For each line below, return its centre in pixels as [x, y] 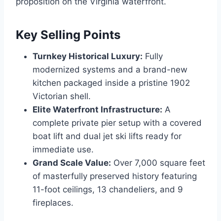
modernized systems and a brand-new [110, 70]
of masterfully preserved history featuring [115, 176]
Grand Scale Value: [72, 163]
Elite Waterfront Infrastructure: [97, 110]
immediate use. [63, 150]
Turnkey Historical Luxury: [88, 56]
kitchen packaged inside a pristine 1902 [111, 83]
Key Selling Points [68, 35]
